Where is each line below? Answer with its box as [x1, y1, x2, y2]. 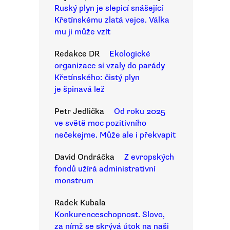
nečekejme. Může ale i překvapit [54, 130, 176, 140]
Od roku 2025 [114, 106, 165, 117]
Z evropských [124, 152, 174, 162]
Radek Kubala [54, 198, 106, 208]
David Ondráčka [54, 152, 114, 162]
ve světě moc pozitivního [54, 118, 146, 128]
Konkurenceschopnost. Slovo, [54, 209, 165, 220]
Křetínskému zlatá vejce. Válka [54, 15, 169, 25]
